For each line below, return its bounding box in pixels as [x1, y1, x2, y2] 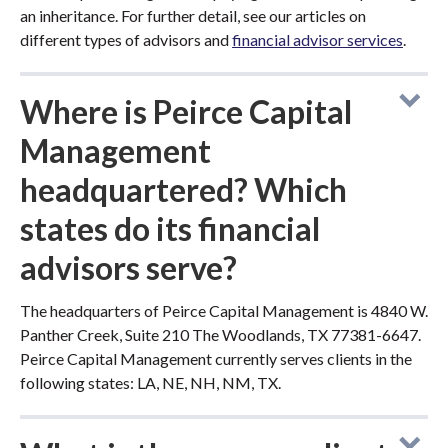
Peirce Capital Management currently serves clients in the [20, 349, 412, 368]
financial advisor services [232, 30, 403, 49]
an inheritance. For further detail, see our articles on [20, 6, 366, 25]
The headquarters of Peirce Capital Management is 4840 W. [20, 301, 428, 320]
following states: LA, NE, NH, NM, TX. [20, 373, 281, 392]
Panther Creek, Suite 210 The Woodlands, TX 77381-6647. [20, 325, 421, 344]
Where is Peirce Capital [20, 92, 352, 131]
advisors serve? [20, 248, 237, 287]
